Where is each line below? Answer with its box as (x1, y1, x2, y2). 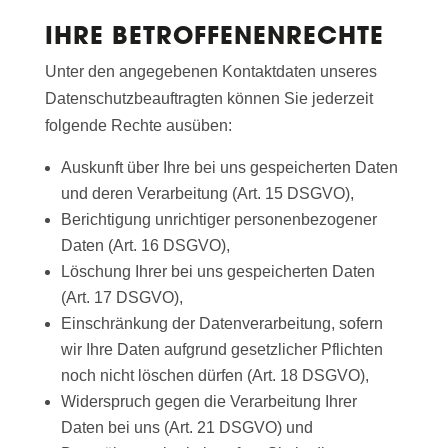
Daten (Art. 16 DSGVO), (60, 237, 230, 255)
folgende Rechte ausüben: (44, 117, 232, 135)
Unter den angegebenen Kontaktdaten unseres (44, 63, 377, 81)
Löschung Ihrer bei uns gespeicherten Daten (60, 263, 375, 281)
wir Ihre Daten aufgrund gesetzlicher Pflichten (60, 341, 383, 359)
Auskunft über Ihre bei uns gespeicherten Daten (60, 159, 398, 177)
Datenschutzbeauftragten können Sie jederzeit (44, 90, 373, 108)
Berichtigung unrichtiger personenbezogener (60, 211, 377, 229)
